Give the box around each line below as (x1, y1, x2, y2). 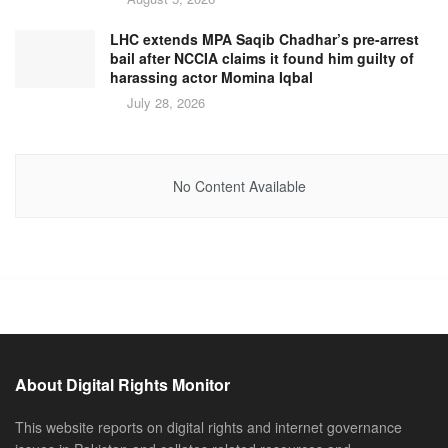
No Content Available (172, 176, 306, 197)
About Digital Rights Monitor (15, 372, 230, 396)
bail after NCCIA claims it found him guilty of (110, 48, 414, 69)
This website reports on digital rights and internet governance (15, 416, 402, 437)
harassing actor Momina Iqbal (110, 67, 313, 88)
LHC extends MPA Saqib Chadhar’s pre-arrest (110, 29, 419, 50)
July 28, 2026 (123, 93, 205, 113)
